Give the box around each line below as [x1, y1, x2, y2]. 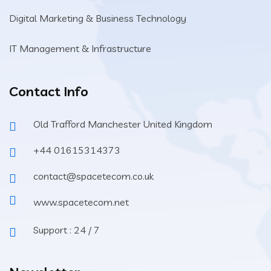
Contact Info [9, 83, 88, 100]
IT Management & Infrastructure [9, 42, 151, 55]
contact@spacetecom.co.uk [33, 170, 154, 183]
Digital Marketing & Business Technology [9, 12, 186, 25]
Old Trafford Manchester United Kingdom [33, 118, 212, 131]
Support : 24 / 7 [33, 224, 100, 237]
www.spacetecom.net [33, 196, 129, 209]
